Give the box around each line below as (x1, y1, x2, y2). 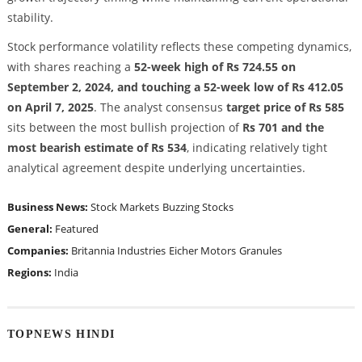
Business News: (6, 199, 90, 214)
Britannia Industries (70, 242, 166, 258)
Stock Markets (90, 199, 159, 214)
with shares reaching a (6, 58, 134, 74)
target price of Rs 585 (225, 99, 344, 115)
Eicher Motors (168, 242, 236, 258)
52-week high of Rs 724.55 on (133, 58, 296, 74)
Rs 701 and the (242, 119, 324, 135)
